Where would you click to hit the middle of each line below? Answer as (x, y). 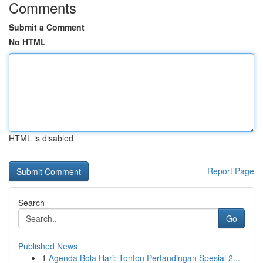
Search (31, 203)
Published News (48, 246)
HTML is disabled (41, 138)
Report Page (231, 171)
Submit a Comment (47, 27)
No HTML (27, 42)
